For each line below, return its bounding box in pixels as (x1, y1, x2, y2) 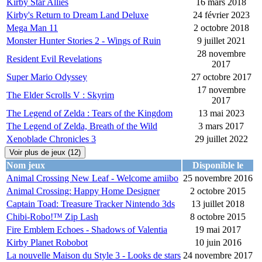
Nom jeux (6, 160, 45, 171)
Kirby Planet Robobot (6, 237, 88, 248)
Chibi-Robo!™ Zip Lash (6, 212, 98, 222)
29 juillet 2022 (194, 134, 248, 144)
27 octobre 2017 (191, 72, 251, 82)
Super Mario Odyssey (6, 72, 87, 82)
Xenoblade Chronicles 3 (6, 134, 96, 144)
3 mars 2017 (198, 121, 244, 132)
